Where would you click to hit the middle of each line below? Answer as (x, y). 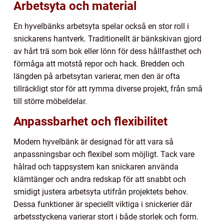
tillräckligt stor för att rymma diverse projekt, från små (108, 88)
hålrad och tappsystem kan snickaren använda (96, 166)
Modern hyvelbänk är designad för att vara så (93, 141)
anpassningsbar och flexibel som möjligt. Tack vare (104, 154)
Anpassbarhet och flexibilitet (90, 121)
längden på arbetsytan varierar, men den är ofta (97, 76)
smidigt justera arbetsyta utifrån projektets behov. (101, 191)
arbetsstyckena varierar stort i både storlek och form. (106, 216)
